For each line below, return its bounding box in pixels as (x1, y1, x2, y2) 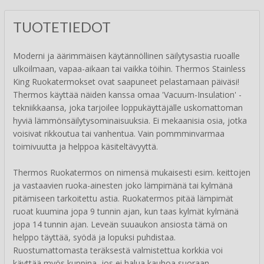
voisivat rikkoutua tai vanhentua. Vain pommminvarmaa (13, 128, 225, 140)
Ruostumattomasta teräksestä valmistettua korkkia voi (13, 245, 223, 256)
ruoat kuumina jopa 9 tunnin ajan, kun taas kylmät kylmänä (13, 206, 239, 217)
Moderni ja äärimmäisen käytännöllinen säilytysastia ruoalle (13, 50, 240, 62)
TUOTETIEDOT (13, 19, 111, 36)
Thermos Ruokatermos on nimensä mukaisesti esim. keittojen (13, 167, 250, 179)
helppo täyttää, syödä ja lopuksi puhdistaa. (13, 232, 176, 243)
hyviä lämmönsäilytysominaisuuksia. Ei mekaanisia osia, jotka (13, 115, 247, 127)
